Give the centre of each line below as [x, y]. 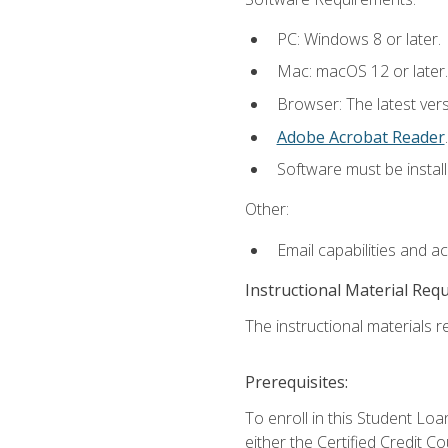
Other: [266, 209]
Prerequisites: [296, 382]
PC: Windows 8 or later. [358, 38]
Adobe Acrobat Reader [360, 136]
